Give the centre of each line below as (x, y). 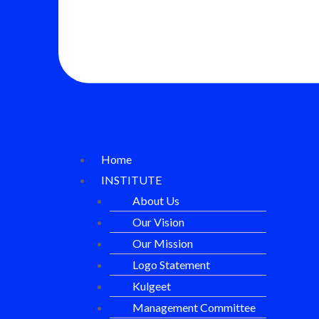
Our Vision (158, 221)
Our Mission (163, 243)
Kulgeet (152, 286)
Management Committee (194, 307)
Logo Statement (171, 264)
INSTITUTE (131, 179)
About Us (156, 200)
